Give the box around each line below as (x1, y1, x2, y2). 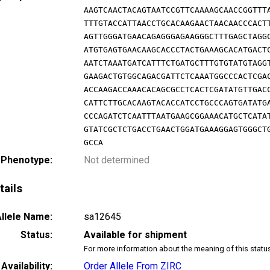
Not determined (84, 154, 149, 166)
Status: (20, 228, 52, 240)
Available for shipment (84, 228, 187, 240)
